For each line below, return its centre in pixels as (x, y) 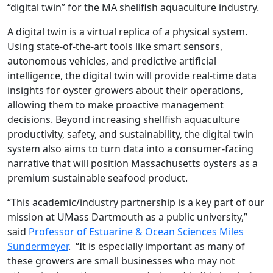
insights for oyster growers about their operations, (125, 90)
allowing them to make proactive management (115, 105)
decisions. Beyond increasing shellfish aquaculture (124, 120)
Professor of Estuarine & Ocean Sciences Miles (136, 232)
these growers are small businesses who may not (121, 261)
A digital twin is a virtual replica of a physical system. (127, 32)
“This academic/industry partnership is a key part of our (136, 203)
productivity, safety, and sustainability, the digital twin (130, 134)
